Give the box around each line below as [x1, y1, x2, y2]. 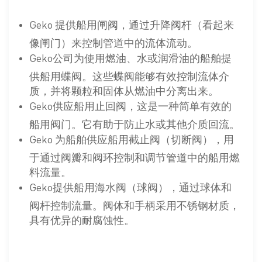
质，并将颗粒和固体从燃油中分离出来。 [29, 83, 219, 94]
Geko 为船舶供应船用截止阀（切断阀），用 [29, 132, 235, 146]
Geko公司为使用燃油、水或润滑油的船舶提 [29, 50, 232, 64]
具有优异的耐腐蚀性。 [29, 212, 135, 223]
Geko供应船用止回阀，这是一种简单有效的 [29, 98, 232, 112]
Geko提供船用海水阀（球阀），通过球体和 [29, 180, 232, 194]
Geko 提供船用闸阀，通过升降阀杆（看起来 [29, 17, 235, 31]
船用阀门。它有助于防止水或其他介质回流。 [29, 116, 240, 127]
